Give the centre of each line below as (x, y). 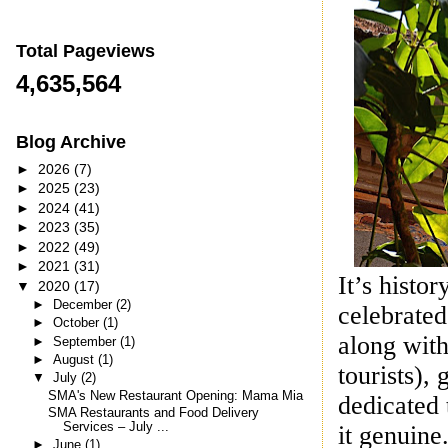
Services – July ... (116, 426)
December (84, 305)
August (75, 360)
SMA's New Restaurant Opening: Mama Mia (176, 395)
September (86, 341)
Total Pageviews (85, 50)
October (77, 323)
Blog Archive (70, 142)
